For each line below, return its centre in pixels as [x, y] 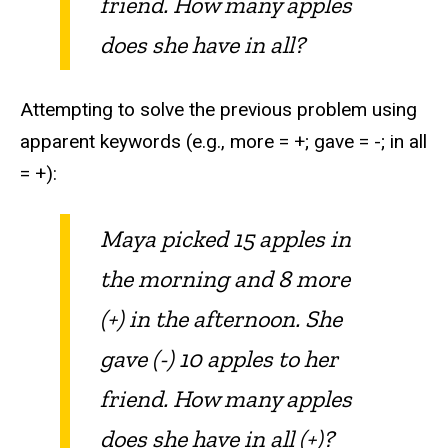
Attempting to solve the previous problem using [218, 109]
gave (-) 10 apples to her [219, 358]
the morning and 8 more [225, 278]
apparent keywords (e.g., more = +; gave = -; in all [223, 141]
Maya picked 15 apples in [225, 238]
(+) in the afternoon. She [221, 318]
